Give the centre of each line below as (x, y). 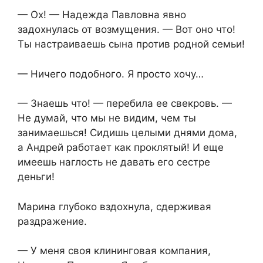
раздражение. (52, 221)
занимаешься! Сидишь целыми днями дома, (127, 133)
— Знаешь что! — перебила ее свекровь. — (125, 104)
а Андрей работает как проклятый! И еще (121, 148)
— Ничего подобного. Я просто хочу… (111, 74)
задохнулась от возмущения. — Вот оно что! (127, 30)
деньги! (36, 177)
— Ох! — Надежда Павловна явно (102, 15)
